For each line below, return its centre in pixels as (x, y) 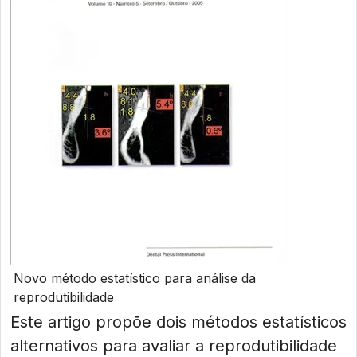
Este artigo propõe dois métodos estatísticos (178, 322)
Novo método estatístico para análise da (135, 278)
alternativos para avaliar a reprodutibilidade (174, 346)
